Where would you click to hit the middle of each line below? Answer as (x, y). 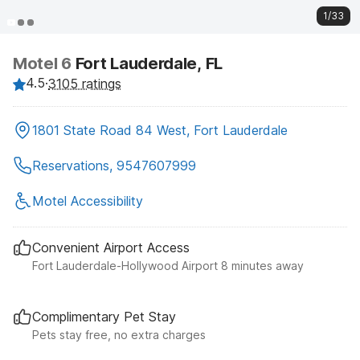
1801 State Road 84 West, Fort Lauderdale (160, 130)
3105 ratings (85, 83)
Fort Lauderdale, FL (149, 63)
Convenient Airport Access (111, 247)
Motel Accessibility (88, 200)
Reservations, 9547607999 (114, 165)
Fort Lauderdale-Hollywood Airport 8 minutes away (168, 265)
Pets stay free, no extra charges (119, 334)
